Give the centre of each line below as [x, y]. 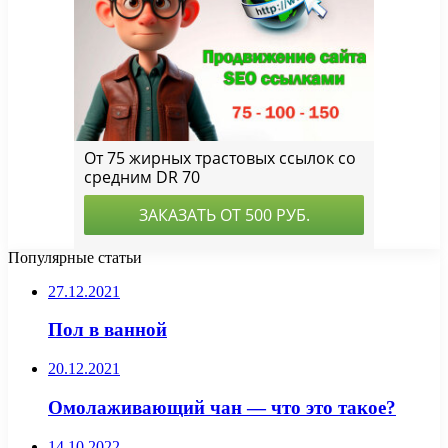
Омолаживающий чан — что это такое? [222, 407]
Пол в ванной [107, 330]
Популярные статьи [75, 257]
